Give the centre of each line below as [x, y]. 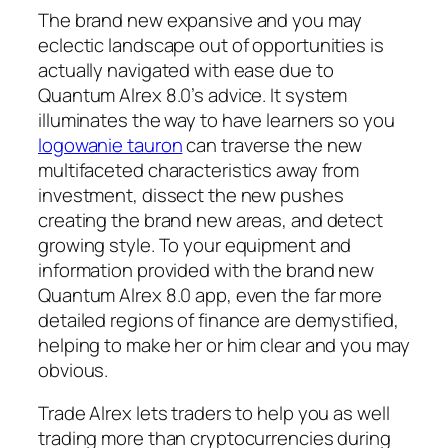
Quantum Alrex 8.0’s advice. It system [193, 94]
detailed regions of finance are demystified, [218, 319]
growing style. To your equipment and [195, 244]
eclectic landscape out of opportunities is [211, 44]
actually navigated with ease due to [186, 69]
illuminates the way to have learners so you [216, 119]
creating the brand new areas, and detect [210, 219]
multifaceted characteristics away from [199, 169]
